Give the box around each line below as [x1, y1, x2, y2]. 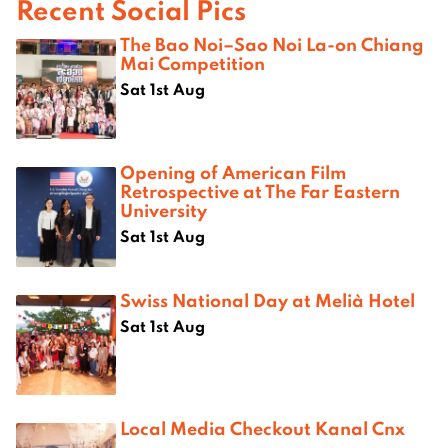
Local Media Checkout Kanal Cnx [120, 416, 405, 441]
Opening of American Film [120, 160, 346, 185]
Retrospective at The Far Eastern [120, 179, 400, 204]
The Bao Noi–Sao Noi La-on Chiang [120, 32, 424, 57]
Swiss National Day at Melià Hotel [120, 288, 415, 313]
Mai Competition [120, 51, 265, 76]
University [120, 198, 207, 223]
